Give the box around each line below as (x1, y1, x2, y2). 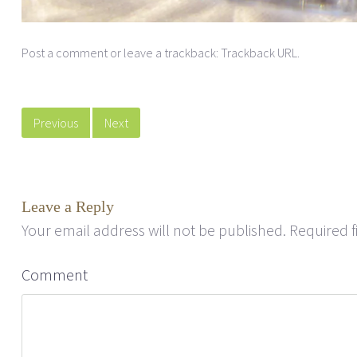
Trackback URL (221, 45, 297, 61)
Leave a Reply (22, 198, 114, 215)
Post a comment (22, 45, 108, 61)
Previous (33, 115, 78, 131)
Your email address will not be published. (22, 220, 286, 240)
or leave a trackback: (108, 45, 221, 61)
